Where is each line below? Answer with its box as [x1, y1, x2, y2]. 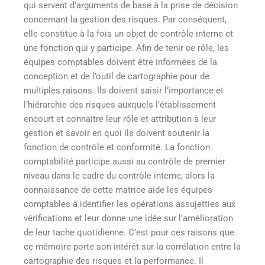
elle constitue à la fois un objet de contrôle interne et [24, 28, 233, 39]
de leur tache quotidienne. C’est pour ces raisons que [24, 227, 234, 238]
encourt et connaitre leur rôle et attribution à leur [24, 113, 216, 124]
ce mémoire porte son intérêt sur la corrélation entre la [24, 241, 241, 252]
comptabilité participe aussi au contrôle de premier [24, 156, 225, 167]
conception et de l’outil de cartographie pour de [24, 70, 209, 82]
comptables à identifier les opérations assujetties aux [24, 198, 235, 209]
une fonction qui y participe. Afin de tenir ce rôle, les [24, 42, 229, 53]
